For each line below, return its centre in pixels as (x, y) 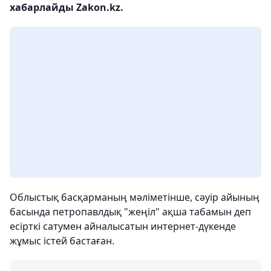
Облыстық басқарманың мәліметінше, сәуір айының (135, 197)
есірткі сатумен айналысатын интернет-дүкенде (123, 226)
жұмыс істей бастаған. (62, 241)
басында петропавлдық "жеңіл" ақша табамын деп (130, 212)
